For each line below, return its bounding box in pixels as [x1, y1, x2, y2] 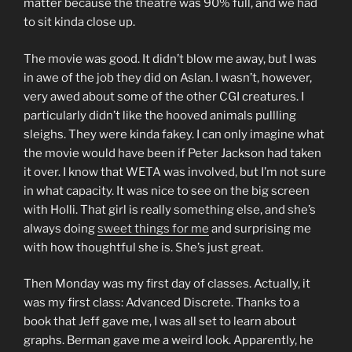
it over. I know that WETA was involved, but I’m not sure [24, 164, 326, 179]
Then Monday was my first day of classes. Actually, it [24, 277, 310, 291]
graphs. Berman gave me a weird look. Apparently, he [24, 333, 313, 348]
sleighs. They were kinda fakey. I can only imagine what [24, 126, 324, 141]
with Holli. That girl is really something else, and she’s [24, 202, 316, 217]
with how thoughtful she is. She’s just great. [24, 240, 263, 255]
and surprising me [209, 221, 311, 236]
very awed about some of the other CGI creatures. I [24, 89, 304, 104]
